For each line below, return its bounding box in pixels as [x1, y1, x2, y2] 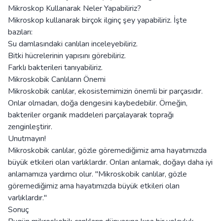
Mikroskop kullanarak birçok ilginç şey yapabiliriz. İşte [8, 15, 187, 26]
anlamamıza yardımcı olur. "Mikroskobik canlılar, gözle [8, 169, 187, 180]
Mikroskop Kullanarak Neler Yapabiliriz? [8, 3, 141, 14]
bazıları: [8, 27, 33, 38]
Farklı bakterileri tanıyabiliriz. [8, 62, 103, 74]
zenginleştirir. [8, 121, 52, 133]
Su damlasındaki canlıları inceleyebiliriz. [8, 38, 138, 50]
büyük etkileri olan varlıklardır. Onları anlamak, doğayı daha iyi [8, 157, 213, 168]
